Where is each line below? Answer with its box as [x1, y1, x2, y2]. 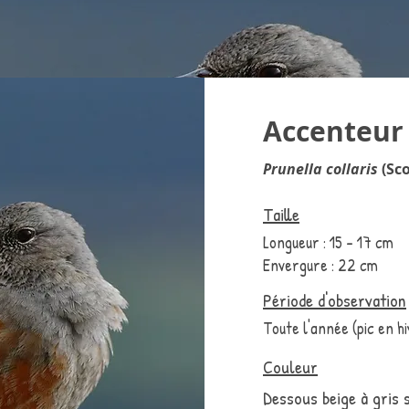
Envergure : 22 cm [263, 254, 378, 277]
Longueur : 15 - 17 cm [263, 231, 393, 254]
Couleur [263, 354, 318, 379]
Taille [263, 202, 299, 226]
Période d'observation [263, 288, 406, 312]
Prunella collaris [263, 159, 382, 179]
